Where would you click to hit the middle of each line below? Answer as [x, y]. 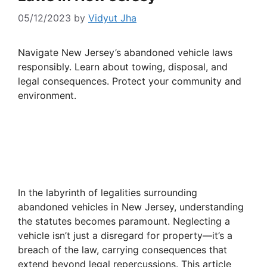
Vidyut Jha [112, 18]
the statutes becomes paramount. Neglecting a [124, 221]
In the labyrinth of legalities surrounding [108, 193]
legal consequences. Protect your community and [130, 81]
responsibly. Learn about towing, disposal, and [123, 67]
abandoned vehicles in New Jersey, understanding [131, 207]
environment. [47, 96]
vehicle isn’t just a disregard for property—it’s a [125, 236]
